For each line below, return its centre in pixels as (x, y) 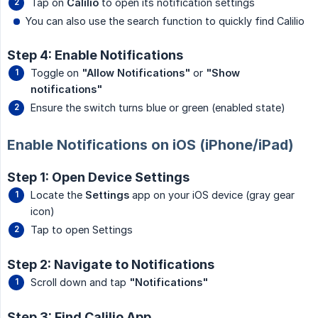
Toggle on (56, 73)
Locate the (58, 195)
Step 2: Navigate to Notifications (111, 265)
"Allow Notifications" (136, 73)
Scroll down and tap (80, 283)
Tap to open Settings (82, 230)
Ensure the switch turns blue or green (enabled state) (158, 108)
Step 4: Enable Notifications (95, 55)
